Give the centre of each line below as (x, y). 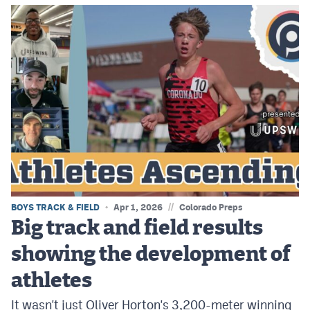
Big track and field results (137, 229)
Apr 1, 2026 (138, 208)
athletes (52, 281)
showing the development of (151, 255)
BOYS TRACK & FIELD (55, 208)
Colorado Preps (211, 208)
